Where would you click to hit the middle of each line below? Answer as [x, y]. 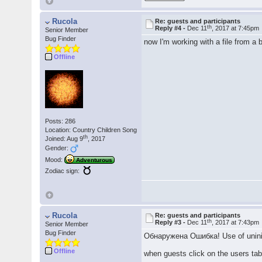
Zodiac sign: [63, 171]
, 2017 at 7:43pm [236, 223]
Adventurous [94, 160]
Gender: [58, 148]
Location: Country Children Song [91, 130]
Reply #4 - [171, 28]
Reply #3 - [171, 223]
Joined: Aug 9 [64, 138]
